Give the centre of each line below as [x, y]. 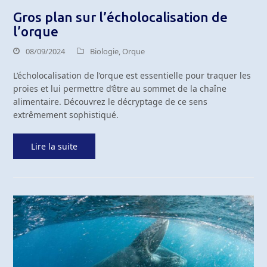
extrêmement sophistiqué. [66, 114]
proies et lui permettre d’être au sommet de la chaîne [120, 88]
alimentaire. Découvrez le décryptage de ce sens [111, 101]
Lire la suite [55, 146]
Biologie [105, 51]
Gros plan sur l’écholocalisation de [121, 17]
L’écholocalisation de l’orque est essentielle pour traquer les [132, 75]
